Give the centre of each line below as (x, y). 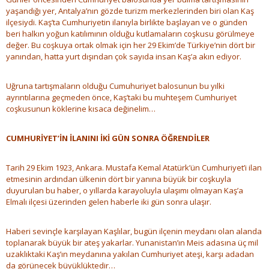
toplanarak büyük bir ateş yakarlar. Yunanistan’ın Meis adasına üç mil (132, 243)
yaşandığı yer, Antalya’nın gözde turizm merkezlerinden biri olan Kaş (130, 11)
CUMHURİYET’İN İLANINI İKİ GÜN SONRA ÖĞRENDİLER (108, 138)
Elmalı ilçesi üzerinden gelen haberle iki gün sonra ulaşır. (109, 202)
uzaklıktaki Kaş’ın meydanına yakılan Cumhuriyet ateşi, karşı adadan (130, 254)
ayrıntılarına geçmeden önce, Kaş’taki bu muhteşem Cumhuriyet (121, 98)
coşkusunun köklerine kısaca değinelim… (81, 109)
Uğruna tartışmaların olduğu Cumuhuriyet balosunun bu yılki (115, 86)
